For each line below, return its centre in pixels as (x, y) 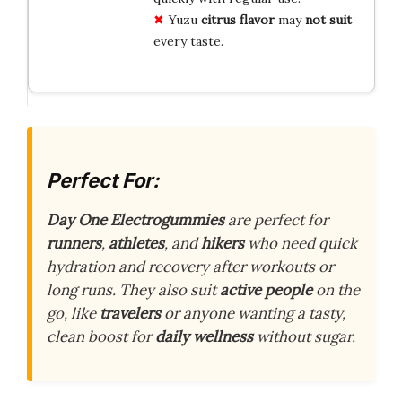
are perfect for (276, 219)
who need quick (301, 243)
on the (336, 289)
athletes (136, 243)
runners (74, 243)
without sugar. (304, 336)
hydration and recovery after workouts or (190, 266)
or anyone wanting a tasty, (253, 313)
